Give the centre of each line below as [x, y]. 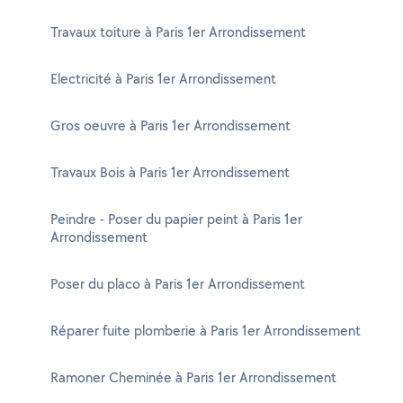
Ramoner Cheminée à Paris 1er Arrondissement [193, 377]
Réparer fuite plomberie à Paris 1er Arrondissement [206, 331]
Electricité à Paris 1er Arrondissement [163, 79]
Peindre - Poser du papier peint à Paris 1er [176, 219]
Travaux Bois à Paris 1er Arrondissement [170, 172]
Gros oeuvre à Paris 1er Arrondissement [170, 125]
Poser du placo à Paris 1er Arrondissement [178, 284]
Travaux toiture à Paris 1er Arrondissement [178, 32]
